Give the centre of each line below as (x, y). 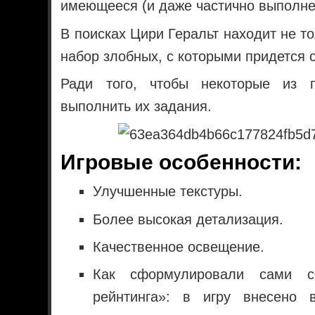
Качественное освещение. (178, 247)
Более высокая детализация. (188, 219)
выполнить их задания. (136, 107)
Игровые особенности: (181, 162)
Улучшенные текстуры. (167, 192)
